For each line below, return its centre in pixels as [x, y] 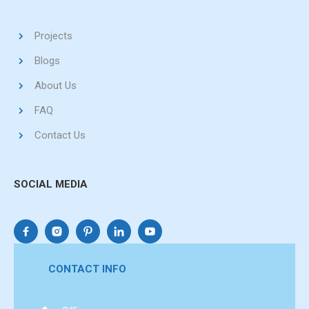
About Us [56, 86]
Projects [53, 36]
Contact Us [60, 135]
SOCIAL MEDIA [51, 184]
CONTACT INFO [87, 269]
